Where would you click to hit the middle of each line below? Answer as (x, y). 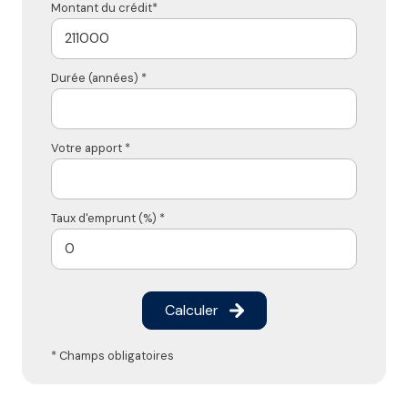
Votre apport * (91, 148)
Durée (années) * (99, 77)
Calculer (191, 310)
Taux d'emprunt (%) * (108, 218)
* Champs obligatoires (112, 355)
